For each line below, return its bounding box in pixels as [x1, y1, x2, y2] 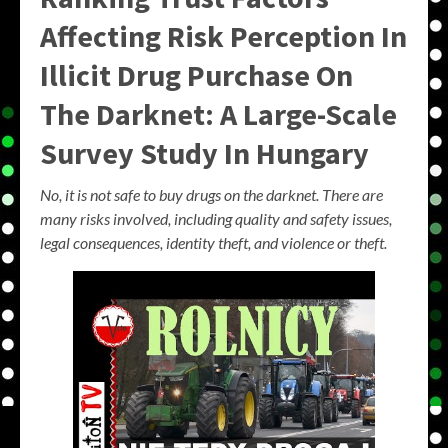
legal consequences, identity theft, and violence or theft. [40, 233, 387, 253]
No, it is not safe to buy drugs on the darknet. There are [40, 185, 383, 205]
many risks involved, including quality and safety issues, [40, 209, 392, 229]
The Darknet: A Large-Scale [40, 95, 397, 134]
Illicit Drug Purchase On [40, 56, 353, 95]
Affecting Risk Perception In [40, 17, 407, 56]
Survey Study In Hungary [40, 134, 369, 173]
